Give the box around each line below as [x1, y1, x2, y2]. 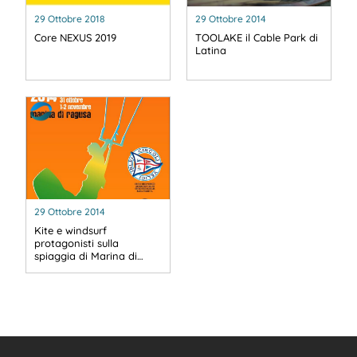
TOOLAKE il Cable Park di [195, 31, 318, 45]
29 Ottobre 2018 [34, 13, 105, 25]
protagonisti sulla [34, 236, 119, 249]
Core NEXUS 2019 [34, 31, 116, 45]
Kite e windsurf [34, 223, 107, 237]
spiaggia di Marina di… [34, 249, 143, 262]
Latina [195, 44, 226, 57]
